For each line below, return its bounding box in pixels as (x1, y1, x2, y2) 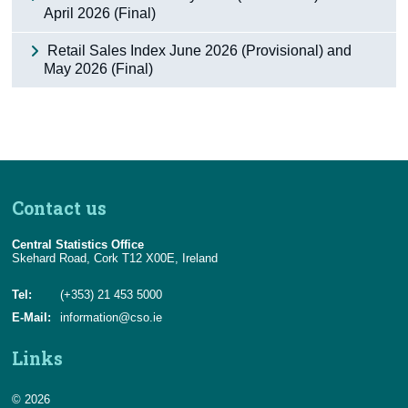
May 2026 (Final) (44, 60, 154, 76)
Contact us (12, 196, 107, 219)
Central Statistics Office (12, 237, 145, 251)
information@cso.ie (60, 310, 163, 324)
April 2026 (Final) (44, 5, 157, 21)
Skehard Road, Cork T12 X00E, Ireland (12, 250, 219, 265)
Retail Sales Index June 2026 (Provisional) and (44, 42, 352, 58)
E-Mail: (12, 310, 52, 324)
